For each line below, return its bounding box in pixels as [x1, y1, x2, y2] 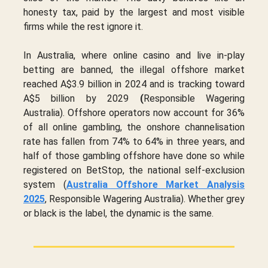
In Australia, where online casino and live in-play [23, 49, 245, 61]
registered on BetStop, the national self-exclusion [23, 164, 245, 176]
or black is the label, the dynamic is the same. [23, 207, 214, 219]
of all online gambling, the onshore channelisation [23, 121, 245, 133]
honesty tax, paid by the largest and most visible [23, 6, 245, 18]
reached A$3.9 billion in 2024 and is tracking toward [23, 78, 245, 90]
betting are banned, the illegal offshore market [23, 63, 245, 75]
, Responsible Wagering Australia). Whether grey [45, 193, 245, 205]
